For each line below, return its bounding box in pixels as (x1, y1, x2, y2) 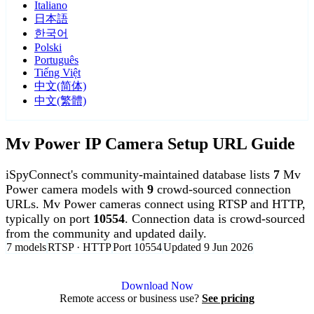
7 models (6, 241, 46, 254)
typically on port (6, 212, 93, 226)
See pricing (202, 292, 254, 305)
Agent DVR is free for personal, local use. (44, 265, 270, 280)
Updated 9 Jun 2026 (163, 241, 253, 254)
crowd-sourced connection (153, 182, 291, 197)
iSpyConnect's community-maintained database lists (6, 168, 273, 182)
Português (34, 54, 78, 67)
